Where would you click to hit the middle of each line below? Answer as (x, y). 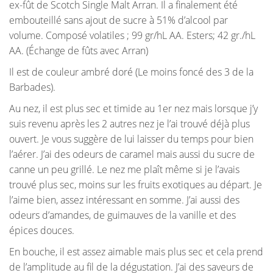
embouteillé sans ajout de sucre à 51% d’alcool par (119, 20)
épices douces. (42, 231)
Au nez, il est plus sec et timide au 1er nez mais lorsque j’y (133, 109)
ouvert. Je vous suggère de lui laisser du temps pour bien (131, 139)
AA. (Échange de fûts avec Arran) (79, 51)
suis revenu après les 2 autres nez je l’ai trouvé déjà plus (129, 124)
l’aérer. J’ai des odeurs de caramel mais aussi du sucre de (132, 154)
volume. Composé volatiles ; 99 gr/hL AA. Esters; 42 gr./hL (132, 36)
